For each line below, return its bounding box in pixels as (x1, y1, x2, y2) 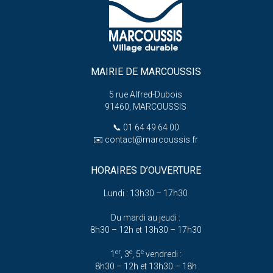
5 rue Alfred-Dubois (109, 89, 182, 99)
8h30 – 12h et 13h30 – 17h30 (90, 224, 202, 235)
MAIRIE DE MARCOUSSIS (90, 65, 201, 77)
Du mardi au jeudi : (111, 212, 180, 222)
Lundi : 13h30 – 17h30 (104, 188, 188, 198)
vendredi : (143, 249, 182, 259)
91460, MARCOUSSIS (105, 101, 186, 112)
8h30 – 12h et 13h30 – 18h (94, 261, 197, 271)
